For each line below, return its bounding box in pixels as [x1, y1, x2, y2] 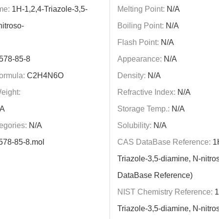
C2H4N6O [24, 71, 64, 80]
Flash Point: [117, 38, 159, 46]
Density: [117, 71, 146, 80]
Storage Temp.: [117, 105, 170, 113]
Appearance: [117, 55, 162, 63]
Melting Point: [117, 5, 165, 13]
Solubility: [117, 121, 152, 130]
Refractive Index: [117, 88, 175, 96]
